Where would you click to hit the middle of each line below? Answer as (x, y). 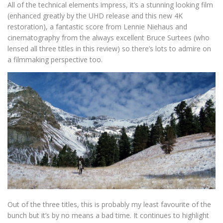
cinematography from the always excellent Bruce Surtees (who (109, 38)
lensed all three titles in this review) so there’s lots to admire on (109, 49)
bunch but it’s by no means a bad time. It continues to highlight (108, 216)
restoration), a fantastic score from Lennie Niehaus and (97, 27)
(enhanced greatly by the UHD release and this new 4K (95, 16)
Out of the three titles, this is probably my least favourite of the (109, 205)
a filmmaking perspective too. (56, 60)
